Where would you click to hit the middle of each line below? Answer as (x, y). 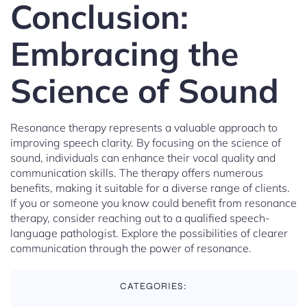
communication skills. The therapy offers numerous (137, 173)
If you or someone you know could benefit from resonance (153, 203)
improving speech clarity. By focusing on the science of (146, 143)
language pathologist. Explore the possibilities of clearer (149, 233)
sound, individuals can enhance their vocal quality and (143, 158)
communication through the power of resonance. (131, 248)
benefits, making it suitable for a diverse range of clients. (150, 188)
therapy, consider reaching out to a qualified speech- (140, 218)
